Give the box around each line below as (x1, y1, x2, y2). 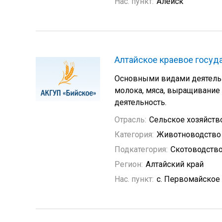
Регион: (114, 160, 143, 169)
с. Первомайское (157, 174, 220, 184)
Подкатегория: (114, 145, 167, 154)
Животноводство (157, 130, 221, 139)
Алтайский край (146, 160, 204, 169)
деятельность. (114, 98, 166, 107)
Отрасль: (114, 115, 146, 124)
